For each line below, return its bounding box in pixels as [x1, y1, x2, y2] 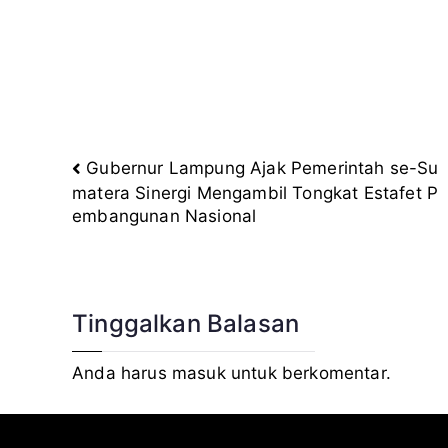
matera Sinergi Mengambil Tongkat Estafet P [72, 182, 439, 203]
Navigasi [71, 167, 203, 207]
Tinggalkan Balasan [72, 309, 300, 339]
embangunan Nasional [72, 206, 257, 227]
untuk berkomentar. [225, 363, 391, 384]
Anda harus [72, 363, 172, 384]
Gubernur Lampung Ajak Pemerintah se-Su [86, 158, 439, 179]
